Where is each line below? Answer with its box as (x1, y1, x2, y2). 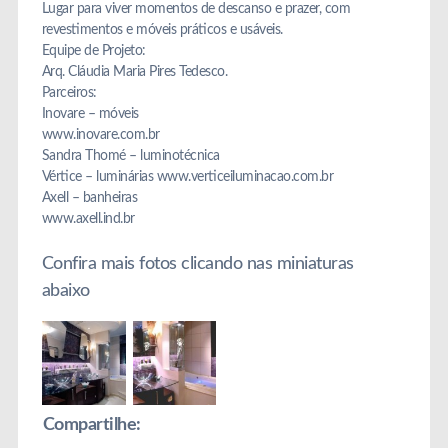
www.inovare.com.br (41, 127, 160, 142)
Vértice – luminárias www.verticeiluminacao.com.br (41, 169, 334, 184)
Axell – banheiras (41, 190, 138, 205)
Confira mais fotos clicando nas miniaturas (41, 254, 354, 273)
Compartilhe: (42, 415, 141, 433)
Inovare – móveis (41, 106, 139, 121)
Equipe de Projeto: (41, 43, 146, 58)
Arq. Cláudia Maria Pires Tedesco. (41, 64, 228, 79)
